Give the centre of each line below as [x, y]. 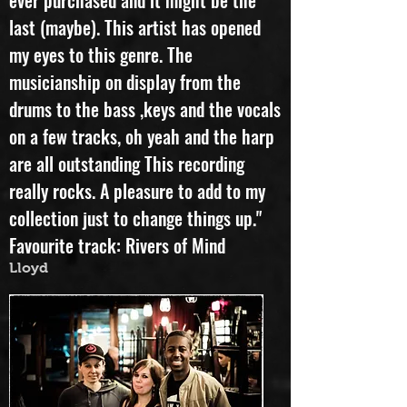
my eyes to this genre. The [101, 80]
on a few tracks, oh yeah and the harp [142, 162]
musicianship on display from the [125, 107]
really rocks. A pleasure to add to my [137, 216]
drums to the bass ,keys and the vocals [145, 134]
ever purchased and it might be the [133, 25]
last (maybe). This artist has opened [135, 53]
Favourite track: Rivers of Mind [117, 271]
